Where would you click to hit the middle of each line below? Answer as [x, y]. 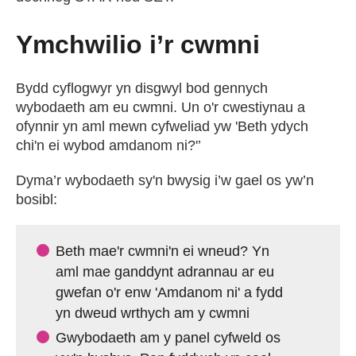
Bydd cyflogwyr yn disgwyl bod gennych [142, 88]
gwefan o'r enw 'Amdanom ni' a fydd [169, 292]
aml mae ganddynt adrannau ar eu [165, 272]
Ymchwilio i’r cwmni [138, 44]
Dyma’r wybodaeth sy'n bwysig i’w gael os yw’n [165, 180]
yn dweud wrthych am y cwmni [153, 313]
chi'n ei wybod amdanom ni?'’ [108, 145]
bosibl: [37, 199]
